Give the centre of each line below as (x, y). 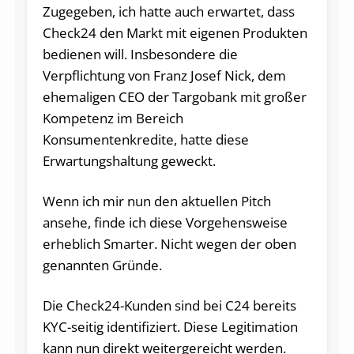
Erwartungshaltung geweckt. (129, 161)
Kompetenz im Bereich (113, 119)
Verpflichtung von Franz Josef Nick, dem (164, 76)
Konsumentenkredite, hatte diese (145, 140)
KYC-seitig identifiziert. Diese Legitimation (170, 327)
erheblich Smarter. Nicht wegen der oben (169, 244)
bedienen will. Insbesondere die (140, 55)
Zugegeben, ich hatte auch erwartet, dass (168, 12)
